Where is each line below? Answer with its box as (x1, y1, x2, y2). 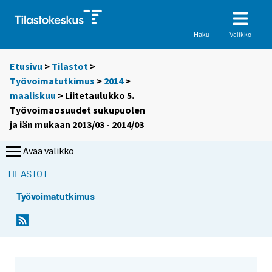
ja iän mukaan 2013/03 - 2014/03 (10, 118, 144, 131)
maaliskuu (10, 89, 56, 102)
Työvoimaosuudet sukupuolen (10, 104, 145, 117)
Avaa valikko (23, 144, 74, 157)
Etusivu (10, 60, 42, 73)
